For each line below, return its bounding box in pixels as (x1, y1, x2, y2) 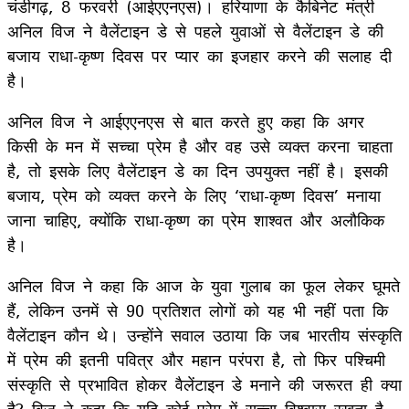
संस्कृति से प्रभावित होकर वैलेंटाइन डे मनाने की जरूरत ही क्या (7, 366, 402, 402)
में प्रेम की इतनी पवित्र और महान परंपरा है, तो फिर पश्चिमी (7, 341, 385, 377)
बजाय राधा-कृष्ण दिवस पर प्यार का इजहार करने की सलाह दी (7, 37, 392, 73)
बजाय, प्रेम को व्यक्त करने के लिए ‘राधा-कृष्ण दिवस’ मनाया (7, 177, 381, 213)
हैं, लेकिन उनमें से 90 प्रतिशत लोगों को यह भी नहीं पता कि (7, 292, 388, 328)
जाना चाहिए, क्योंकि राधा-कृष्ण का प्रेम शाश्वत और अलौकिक (7, 202, 384, 237)
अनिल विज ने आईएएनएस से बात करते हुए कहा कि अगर (7, 103, 364, 139)
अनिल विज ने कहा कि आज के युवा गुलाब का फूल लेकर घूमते (7, 267, 400, 303)
